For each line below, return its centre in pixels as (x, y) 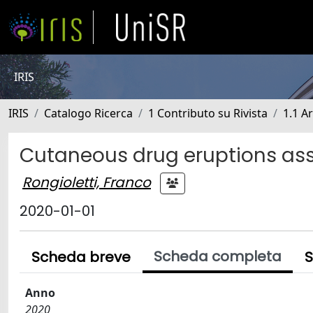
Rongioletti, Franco (87, 182)
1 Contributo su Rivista (208, 113)
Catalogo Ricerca (88, 113)
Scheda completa (218, 256)
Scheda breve (81, 257)
